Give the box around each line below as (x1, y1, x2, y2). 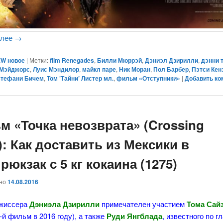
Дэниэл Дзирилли (145, 56, 199, 65)
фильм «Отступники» (116, 74, 181, 83)
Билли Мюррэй (97, 56, 142, 65)
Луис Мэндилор (33, 65, 80, 74)
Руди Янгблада (107, 211, 163, 222)
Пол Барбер (153, 65, 189, 74)
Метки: (29, 56, 49, 65)
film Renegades (50, 56, 95, 65)
